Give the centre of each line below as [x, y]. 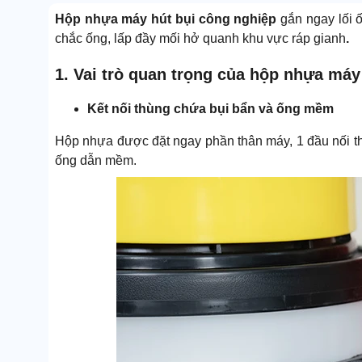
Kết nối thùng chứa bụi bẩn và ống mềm [210, 108]
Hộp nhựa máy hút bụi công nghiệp [168, 19]
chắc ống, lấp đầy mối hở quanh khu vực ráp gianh [200, 39]
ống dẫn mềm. [96, 160]
